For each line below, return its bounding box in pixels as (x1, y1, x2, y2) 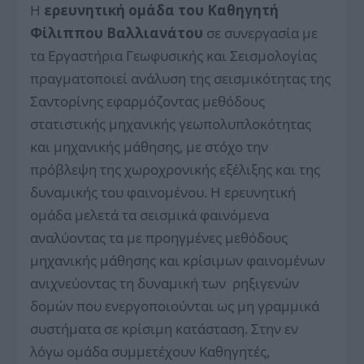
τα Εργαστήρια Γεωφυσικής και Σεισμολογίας (30, 45, 318, 65)
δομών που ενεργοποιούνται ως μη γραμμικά (30, 296, 320, 315)
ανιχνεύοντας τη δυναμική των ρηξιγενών (30, 273, 300, 292)
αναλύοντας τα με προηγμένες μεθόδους (30, 227, 288, 247)
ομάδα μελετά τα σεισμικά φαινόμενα (30, 205, 270, 224)
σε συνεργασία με (203, 23, 318, 42)
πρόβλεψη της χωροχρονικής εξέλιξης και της (30, 159, 321, 179)
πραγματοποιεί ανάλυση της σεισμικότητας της (30, 68, 331, 88)
